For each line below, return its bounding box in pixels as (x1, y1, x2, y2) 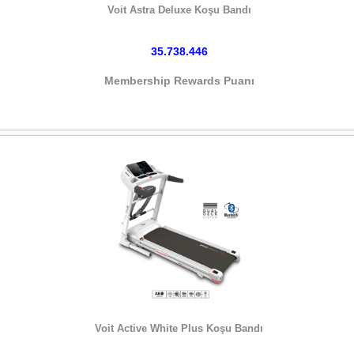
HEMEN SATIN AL (133, 307, 226, 320)
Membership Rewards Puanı (104, 73, 254, 87)
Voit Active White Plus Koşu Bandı (95, 322, 264, 334)
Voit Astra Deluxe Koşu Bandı (107, 4, 251, 16)
